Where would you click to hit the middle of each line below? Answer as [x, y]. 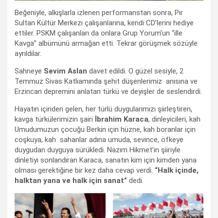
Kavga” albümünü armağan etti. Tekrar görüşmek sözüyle [106, 44]
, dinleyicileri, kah [174, 119]
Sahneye [29, 71]
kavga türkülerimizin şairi [55, 119]
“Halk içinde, [177, 171]
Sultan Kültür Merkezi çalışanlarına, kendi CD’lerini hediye [104, 23]
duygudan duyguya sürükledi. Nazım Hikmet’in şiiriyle [98, 150]
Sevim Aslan [66, 71]
